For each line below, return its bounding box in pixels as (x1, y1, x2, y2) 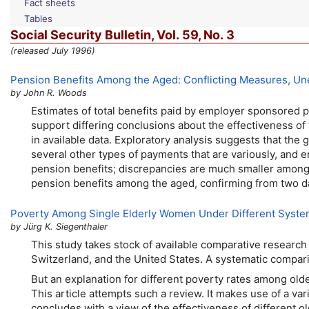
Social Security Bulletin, (10, 27, 157, 42)
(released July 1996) (10, 46, 95, 57)
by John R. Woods (10, 87, 87, 98)
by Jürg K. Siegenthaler (10, 221, 108, 232)
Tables (24, 12, 52, 24)
